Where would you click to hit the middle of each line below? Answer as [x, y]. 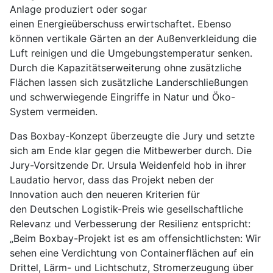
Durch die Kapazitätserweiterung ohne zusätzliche [126, 68]
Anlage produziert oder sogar [78, 9]
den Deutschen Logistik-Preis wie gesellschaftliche [126, 209]
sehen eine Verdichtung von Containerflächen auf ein [132, 253]
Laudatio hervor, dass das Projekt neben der [112, 180]
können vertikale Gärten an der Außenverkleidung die [133, 39]
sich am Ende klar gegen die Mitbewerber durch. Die [131, 151]
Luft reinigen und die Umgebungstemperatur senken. [131, 53]
